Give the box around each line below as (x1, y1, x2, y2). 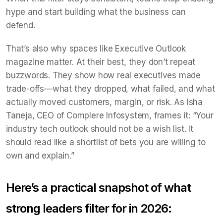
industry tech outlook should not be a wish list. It (6, 124, 193, 134)
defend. (6, 20, 38, 30)
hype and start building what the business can (6, 7, 186, 17)
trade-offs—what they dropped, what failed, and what (6, 84, 215, 94)
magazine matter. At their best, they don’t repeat (6, 57, 196, 67)
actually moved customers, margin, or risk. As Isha (6, 97, 203, 107)
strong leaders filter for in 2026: (6, 201, 171, 216)
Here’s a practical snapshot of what (6, 180, 191, 195)
